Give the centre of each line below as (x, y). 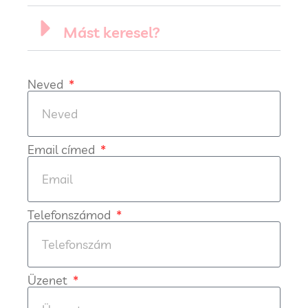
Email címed (63, 150)
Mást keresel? (112, 33)
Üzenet (49, 280)
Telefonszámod (70, 215)
